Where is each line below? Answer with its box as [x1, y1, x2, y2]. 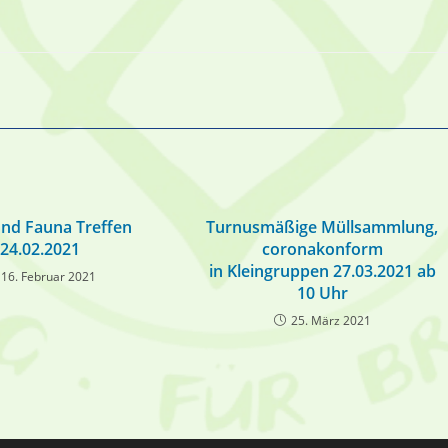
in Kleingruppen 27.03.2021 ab [208, 260, 436, 282]
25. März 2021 [290, 312, 371, 329]
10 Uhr [296, 282, 348, 304]
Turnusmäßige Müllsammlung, [206, 216, 439, 238]
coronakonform [261, 238, 383, 260]
